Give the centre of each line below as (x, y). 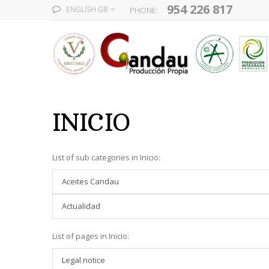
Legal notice (83, 260)
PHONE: (144, 10)
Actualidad (81, 206)
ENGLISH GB (87, 9)
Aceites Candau (90, 181)
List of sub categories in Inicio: (106, 157)
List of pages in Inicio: (91, 236)
